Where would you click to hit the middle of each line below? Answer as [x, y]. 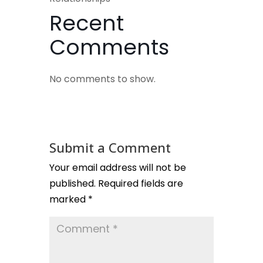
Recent [87, 23]
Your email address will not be [118, 168]
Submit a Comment [110, 148]
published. [73, 184]
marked [69, 200]
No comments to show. [102, 79]
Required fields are [141, 184]
